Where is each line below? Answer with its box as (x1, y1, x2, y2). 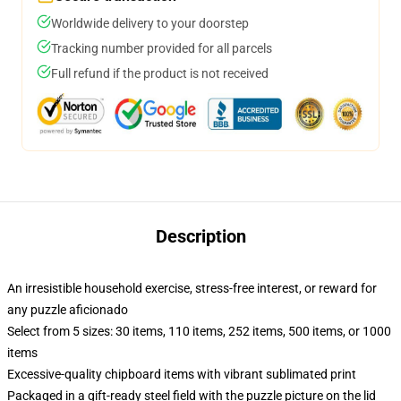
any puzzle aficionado (7, 303, 128, 317)
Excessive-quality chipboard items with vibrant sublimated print (7, 367, 356, 381)
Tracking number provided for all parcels (51, 41, 272, 55)
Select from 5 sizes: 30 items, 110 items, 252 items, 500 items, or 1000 (7, 324, 391, 338)
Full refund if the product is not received (51, 66, 269, 81)
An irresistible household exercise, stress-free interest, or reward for (7, 281, 377, 295)
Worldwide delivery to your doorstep (51, 16, 249, 30)
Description (155, 226, 246, 247)
